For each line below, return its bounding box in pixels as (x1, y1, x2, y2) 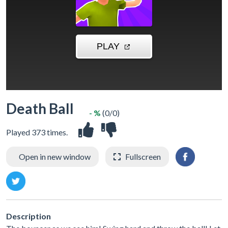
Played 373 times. (6, 127, 68, 137)
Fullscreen (125, 152, 161, 161)
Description (6, 211, 51, 221)
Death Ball (6, 100, 74, 117)
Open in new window (19, 152, 91, 161)
